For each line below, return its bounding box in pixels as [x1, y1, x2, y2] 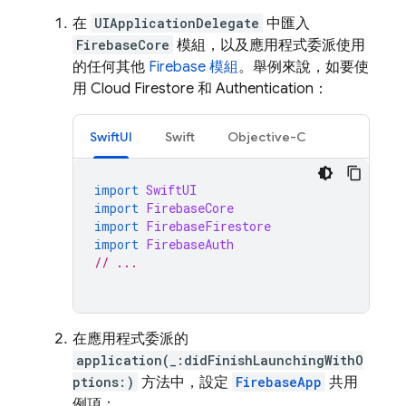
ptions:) [72, 373, 134, 391]
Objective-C [227, 129, 306, 145]
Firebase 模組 [149, 58, 238, 76]
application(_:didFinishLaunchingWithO [76, 352, 363, 369]
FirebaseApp [236, 373, 322, 391]
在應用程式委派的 [72, 330, 188, 348]
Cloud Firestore [91, 80, 194, 98]
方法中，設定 [138, 373, 232, 391]
